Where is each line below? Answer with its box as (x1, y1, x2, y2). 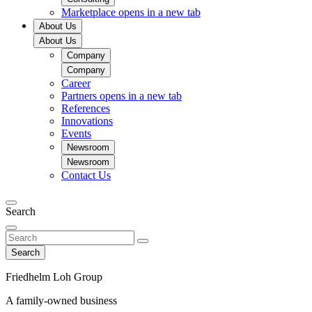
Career (61, 77, 91, 89)
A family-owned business (6, 295, 117, 306)
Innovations (61, 115, 113, 127)
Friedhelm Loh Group (6, 271, 102, 283)
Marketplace (61, 6, 118, 18)
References (61, 102, 110, 114)
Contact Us (61, 169, 111, 181)
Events (61, 127, 91, 139)
